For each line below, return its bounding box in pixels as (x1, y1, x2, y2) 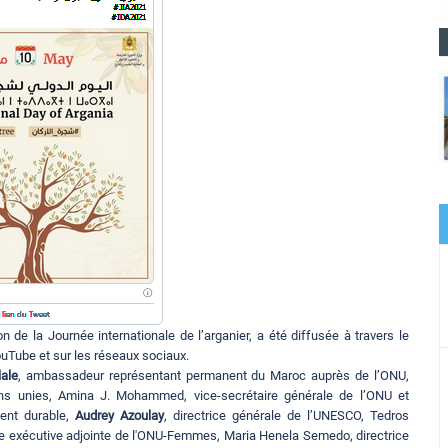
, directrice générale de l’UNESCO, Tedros (164, 408, 409, 424)
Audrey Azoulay (75, 408, 164, 424)
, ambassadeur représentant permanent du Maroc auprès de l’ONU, (17, 368, 410, 384)
